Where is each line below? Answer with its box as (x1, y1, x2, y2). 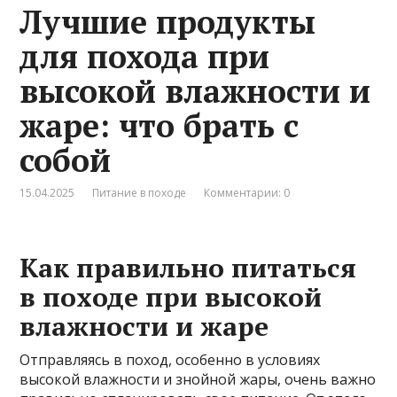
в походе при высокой (19, 279, 323, 315)
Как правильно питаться (19, 250, 357, 286)
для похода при (19, 35, 270, 78)
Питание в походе (92, 185, 187, 201)
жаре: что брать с (19, 105, 300, 147)
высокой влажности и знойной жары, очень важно (19, 370, 377, 390)
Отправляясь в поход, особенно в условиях (19, 350, 321, 370)
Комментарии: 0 (204, 185, 291, 201)
